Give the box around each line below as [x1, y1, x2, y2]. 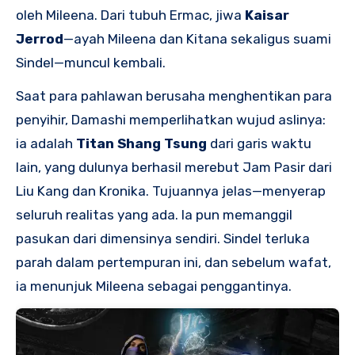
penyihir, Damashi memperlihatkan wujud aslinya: [16, 112, 326, 128]
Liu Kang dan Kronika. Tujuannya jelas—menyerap [16, 183, 326, 200]
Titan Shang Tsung [76, 136, 207, 152]
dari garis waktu [207, 136, 311, 152]
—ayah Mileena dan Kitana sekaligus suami [63, 30, 331, 47]
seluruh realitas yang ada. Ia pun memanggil [16, 207, 292, 223]
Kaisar [245, 6, 289, 23]
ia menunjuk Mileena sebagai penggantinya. [16, 278, 292, 295]
